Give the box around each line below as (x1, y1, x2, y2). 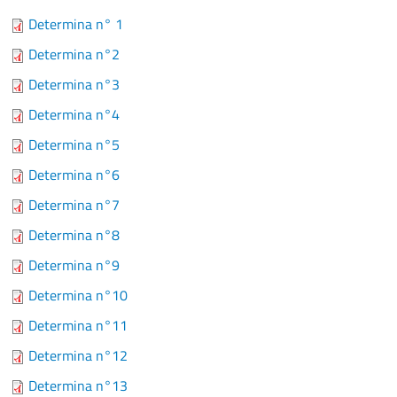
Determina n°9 (28, 254, 120, 276)
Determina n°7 (28, 194, 120, 216)
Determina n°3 (28, 74, 120, 96)
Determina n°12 (28, 345, 128, 367)
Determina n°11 (28, 315, 128, 337)
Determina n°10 (28, 284, 128, 307)
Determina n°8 (28, 224, 120, 246)
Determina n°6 (28, 164, 120, 186)
